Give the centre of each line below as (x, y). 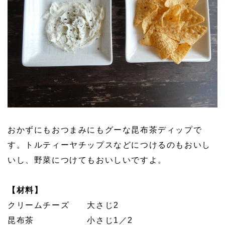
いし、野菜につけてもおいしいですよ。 (87, 160)
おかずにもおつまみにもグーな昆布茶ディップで (105, 130)
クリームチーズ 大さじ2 (63, 205)
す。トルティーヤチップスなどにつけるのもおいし (109, 145)
